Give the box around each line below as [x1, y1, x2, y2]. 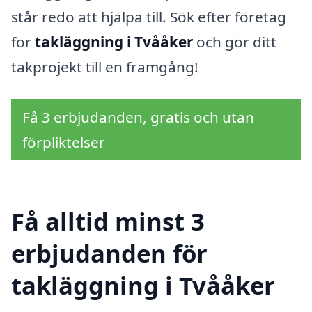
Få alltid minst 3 [11, 204, 205, 237]
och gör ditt [193, 32, 276, 52]
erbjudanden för [11, 236, 208, 270]
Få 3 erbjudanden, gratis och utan [22, 107, 254, 127]
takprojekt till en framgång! [11, 57, 198, 77]
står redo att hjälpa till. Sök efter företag [11, 7, 286, 27]
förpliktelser [22, 132, 105, 153]
